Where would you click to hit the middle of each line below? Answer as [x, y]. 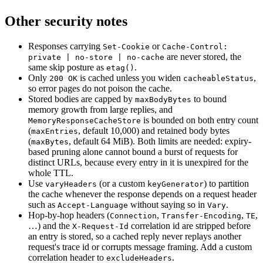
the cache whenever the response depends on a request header [142, 194]
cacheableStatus [218, 78]
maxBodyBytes [163, 99]
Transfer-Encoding [201, 215]
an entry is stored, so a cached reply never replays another [135, 236]
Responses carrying [65, 46]
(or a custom [122, 183]
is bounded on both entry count [201, 120]
